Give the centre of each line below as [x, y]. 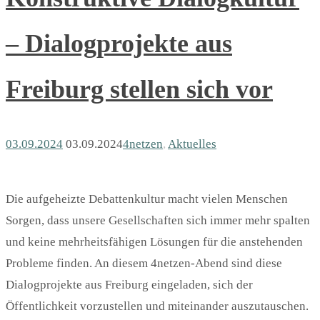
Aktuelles [192, 144]
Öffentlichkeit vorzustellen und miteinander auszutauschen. [157, 306]
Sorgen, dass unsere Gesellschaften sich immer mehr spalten [158, 221]
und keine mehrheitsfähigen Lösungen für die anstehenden [154, 242]
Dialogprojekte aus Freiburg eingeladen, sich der [129, 285]
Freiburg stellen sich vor [139, 90]
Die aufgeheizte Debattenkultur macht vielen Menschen [147, 199]
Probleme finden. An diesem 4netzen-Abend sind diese [144, 264]
